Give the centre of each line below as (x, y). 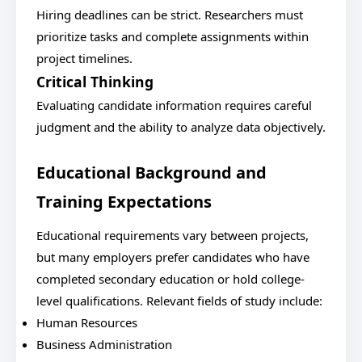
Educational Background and (152, 173)
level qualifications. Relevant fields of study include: (179, 301)
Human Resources (87, 322)
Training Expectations (124, 202)
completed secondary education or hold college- (170, 279)
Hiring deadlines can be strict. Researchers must (170, 15)
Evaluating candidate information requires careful (174, 105)
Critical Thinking (95, 82)
